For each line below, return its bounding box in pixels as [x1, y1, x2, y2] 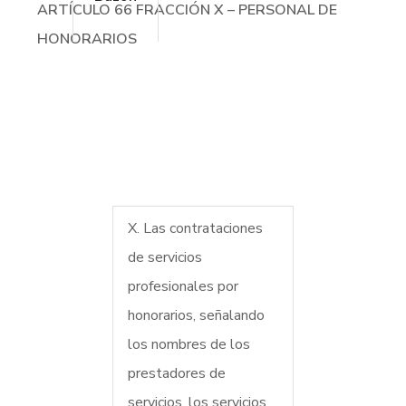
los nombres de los [127, 334, 250, 355]
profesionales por [127, 276, 238, 297]
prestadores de [127, 363, 226, 384]
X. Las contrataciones [127, 218, 263, 239]
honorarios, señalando [127, 305, 265, 326]
